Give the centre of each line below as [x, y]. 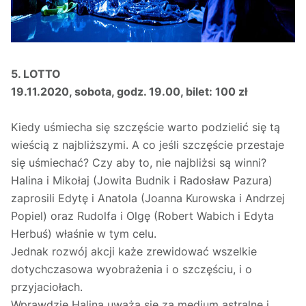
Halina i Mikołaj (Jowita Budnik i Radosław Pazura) [142, 181]
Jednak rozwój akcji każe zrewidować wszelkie [134, 252]
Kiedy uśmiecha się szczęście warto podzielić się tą [145, 127]
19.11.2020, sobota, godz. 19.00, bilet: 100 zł [129, 92]
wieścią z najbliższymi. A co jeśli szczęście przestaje [148, 145]
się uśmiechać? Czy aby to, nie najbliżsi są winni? [139, 163]
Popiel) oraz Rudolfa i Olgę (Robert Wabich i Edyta [142, 216]
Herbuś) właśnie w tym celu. [84, 234]
